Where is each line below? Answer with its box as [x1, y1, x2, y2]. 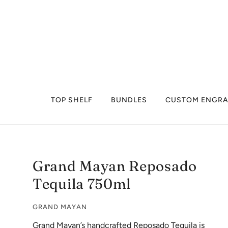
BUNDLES [111, 96, 147, 104]
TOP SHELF [51, 96, 93, 104]
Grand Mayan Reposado [33, 157, 197, 175]
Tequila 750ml [33, 175, 131, 192]
